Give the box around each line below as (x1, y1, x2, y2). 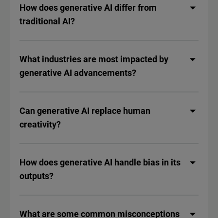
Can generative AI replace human (19, 106, 150, 116)
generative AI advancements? (19, 68, 136, 78)
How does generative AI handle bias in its (19, 157, 181, 168)
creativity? (19, 119, 61, 130)
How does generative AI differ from (19, 2, 157, 13)
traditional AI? (19, 16, 75, 27)
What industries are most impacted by (19, 54, 168, 65)
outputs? (19, 171, 54, 182)
